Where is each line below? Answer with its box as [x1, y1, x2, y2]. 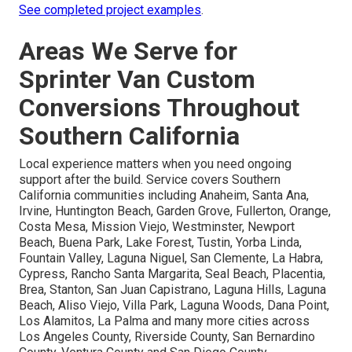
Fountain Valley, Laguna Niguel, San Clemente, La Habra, [19, 251, 323, 266]
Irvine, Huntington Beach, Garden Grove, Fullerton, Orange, [19, 203, 331, 219]
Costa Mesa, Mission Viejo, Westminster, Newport [19, 219, 295, 235]
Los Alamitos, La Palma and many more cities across [19, 313, 310, 329]
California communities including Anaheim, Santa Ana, [19, 188, 309, 203]
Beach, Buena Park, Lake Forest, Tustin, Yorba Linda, [19, 235, 302, 251]
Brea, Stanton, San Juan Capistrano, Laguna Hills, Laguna [19, 282, 326, 298]
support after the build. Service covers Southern [19, 172, 280, 188]
